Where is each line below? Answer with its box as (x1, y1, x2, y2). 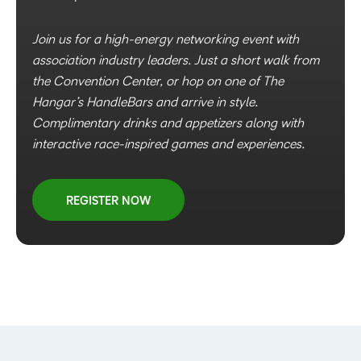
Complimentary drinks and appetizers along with (32, 116, 304, 131)
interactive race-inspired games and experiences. (32, 137, 305, 151)
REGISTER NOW (66, 195, 151, 208)
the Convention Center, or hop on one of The (32, 74, 284, 89)
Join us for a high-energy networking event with (32, 32, 299, 47)
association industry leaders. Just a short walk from (32, 53, 319, 68)
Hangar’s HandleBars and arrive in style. (32, 95, 258, 110)
